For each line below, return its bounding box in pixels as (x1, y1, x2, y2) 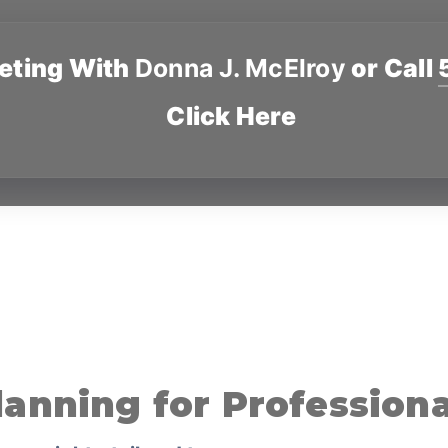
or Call (345, 53, 439, 84)
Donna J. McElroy (134, 53, 346, 84)
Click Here (166, 101, 296, 132)
